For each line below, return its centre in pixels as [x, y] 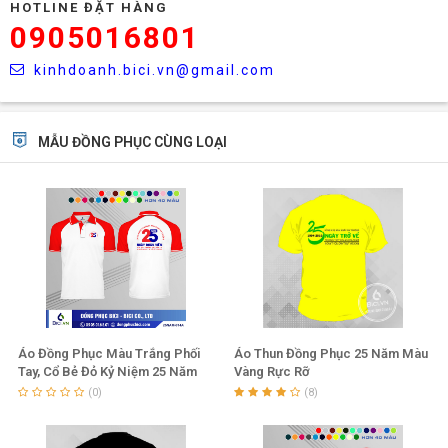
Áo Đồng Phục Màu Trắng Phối [109, 353]
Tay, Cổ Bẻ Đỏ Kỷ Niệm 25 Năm [107, 371]
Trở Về [37, 389]
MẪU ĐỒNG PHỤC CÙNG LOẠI [132, 142]
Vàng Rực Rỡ [272, 371]
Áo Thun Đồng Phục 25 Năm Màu [331, 353]
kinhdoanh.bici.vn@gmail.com [154, 70]
